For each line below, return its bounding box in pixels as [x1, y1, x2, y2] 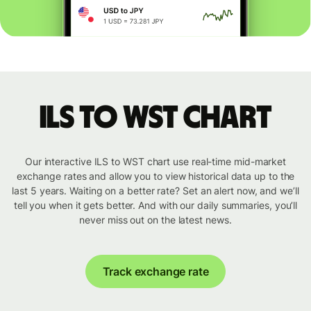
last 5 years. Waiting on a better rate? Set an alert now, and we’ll [12, 185, 299, 197]
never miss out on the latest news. [79, 214, 232, 226]
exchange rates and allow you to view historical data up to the [16, 170, 295, 183]
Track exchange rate [102, 264, 209, 279]
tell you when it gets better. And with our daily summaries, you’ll [13, 199, 298, 212]
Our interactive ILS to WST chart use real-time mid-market [24, 155, 287, 168]
